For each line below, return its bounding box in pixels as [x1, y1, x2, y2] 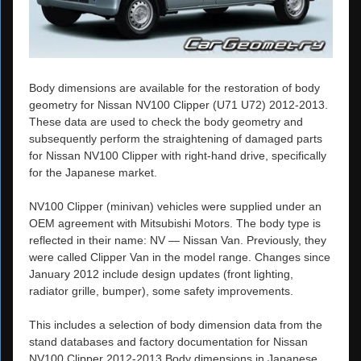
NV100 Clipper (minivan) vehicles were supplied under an [29, 199, 322, 213]
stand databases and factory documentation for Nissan [29, 334, 308, 348]
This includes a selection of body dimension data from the [29, 317, 322, 331]
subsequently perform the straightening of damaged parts [29, 131, 322, 145]
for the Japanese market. [29, 165, 157, 179]
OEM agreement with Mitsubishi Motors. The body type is [29, 216, 321, 230]
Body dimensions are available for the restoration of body [29, 81, 320, 94]
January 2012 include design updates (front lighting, [29, 267, 293, 280]
